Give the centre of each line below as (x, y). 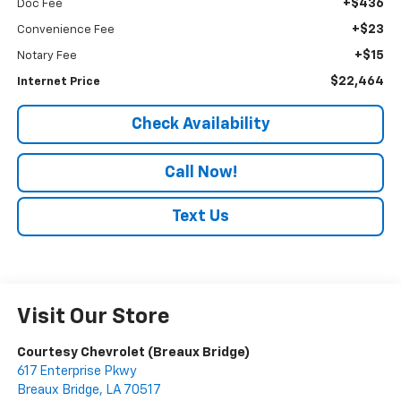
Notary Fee (47, 56)
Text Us (200, 217)
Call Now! (200, 173)
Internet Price (58, 82)
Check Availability (200, 125)
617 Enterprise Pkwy (77, 371)
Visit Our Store (93, 317)
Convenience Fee (65, 30)
